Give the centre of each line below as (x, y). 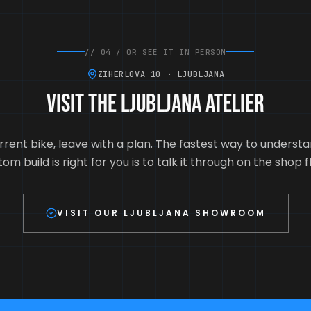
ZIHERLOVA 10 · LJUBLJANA (161, 74)
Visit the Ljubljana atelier (155, 104)
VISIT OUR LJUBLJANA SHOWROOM (161, 212)
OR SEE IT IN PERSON (176, 52)
